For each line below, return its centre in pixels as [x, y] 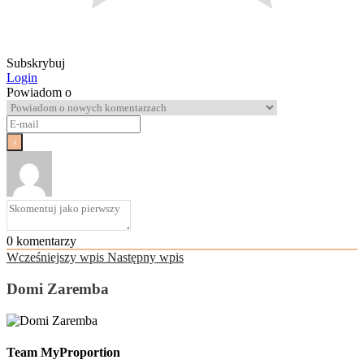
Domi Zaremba [58, 288]
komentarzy [45, 241]
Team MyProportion [63, 352]
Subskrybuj [36, 63]
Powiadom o [39, 93]
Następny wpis [145, 258]
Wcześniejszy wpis [55, 258]
